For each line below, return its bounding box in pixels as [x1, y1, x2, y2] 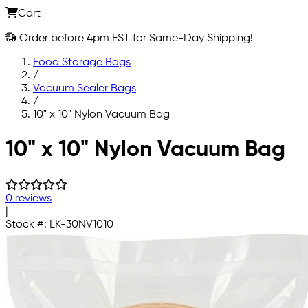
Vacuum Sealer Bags [33, 82, 136, 94]
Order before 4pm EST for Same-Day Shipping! [16, 32, 253, 44]
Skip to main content [5, 132, 109, 144]
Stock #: [5, 219, 49, 230]
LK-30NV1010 [49, 219, 113, 230]
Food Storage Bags [33, 56, 131, 68]
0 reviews [5, 192, 52, 204]
